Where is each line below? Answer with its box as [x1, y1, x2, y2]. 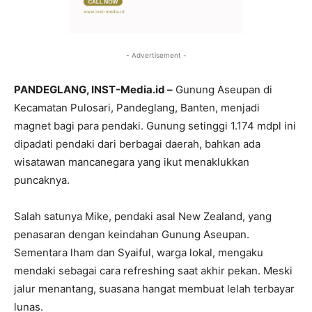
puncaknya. [14, 173, 70, 187]
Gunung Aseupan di [173, 83, 272, 97]
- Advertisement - [125, 51, 187, 60]
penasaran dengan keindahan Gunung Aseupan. [14, 228, 249, 242]
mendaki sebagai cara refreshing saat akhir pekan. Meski [14, 264, 292, 278]
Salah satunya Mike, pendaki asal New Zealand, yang [14, 210, 272, 224]
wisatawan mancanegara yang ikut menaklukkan [14, 155, 249, 169]
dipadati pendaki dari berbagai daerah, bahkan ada [14, 137, 260, 151]
